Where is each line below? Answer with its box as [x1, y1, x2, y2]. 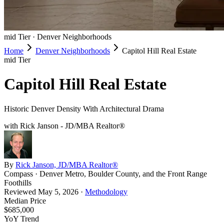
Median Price [4, 196, 46, 205]
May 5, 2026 [38, 187, 78, 196]
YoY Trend [4, 214, 39, 223]
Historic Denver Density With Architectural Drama [4, 104, 164, 113]
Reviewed [4, 187, 38, 196]
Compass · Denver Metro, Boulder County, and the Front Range [4, 169, 207, 178]
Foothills [4, 178, 31, 187]
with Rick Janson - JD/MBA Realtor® [4, 121, 125, 130]
